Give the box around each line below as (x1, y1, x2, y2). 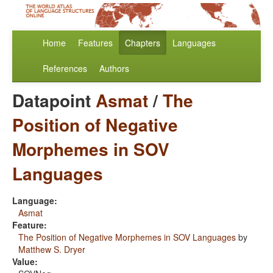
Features (78, 37, 113, 49)
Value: (12, 255, 38, 268)
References (43, 62, 87, 75)
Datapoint (12, 88, 96, 113)
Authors (99, 62, 129, 75)
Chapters (125, 37, 160, 49)
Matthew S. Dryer (18, 243, 85, 256)
